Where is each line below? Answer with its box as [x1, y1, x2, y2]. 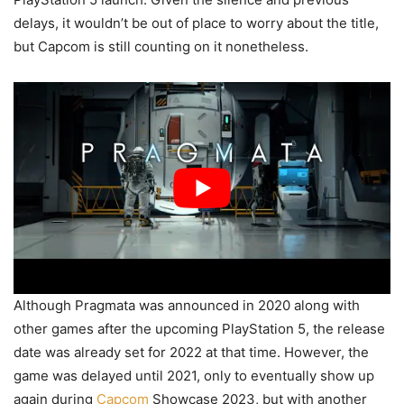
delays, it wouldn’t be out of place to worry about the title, [14, 14, 379, 32]
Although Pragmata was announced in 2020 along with [14, 297, 360, 315]
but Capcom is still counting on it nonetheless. [14, 38, 308, 56]
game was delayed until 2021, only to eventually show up [14, 367, 374, 385]
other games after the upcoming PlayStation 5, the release [14, 320, 385, 338]
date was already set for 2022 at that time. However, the [14, 344, 369, 362]
